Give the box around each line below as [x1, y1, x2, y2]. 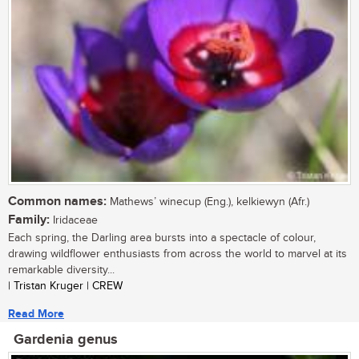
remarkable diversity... [8, 263, 115, 276]
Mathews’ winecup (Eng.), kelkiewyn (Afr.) [107, 195, 309, 208]
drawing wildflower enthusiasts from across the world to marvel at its [8, 247, 347, 260]
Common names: [8, 193, 107, 209]
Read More [8, 306, 64, 321]
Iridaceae [50, 213, 98, 227]
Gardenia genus [14, 330, 118, 349]
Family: [8, 212, 50, 228]
